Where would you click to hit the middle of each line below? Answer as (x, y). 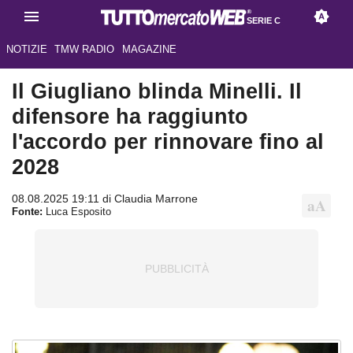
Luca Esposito (77, 212)
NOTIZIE (26, 50)
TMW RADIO (85, 50)
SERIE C (264, 21)
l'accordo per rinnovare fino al (168, 142)
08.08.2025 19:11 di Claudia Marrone (105, 199)
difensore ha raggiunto (130, 117)
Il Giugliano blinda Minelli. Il (157, 91)
